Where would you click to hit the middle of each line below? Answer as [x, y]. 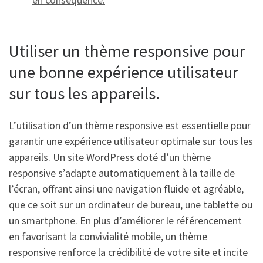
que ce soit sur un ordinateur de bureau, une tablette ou [131, 204]
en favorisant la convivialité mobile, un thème [108, 236]
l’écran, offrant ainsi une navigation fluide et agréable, [126, 188]
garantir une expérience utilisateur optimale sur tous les [131, 141]
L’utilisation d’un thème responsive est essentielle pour [130, 125]
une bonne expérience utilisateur [124, 73]
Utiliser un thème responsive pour [127, 51]
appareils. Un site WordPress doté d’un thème [110, 157]
